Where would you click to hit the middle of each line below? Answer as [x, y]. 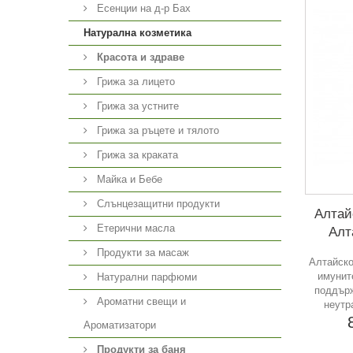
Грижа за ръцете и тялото [156, 130]
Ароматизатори [120, 325]
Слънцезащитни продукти [157, 204]
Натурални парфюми [145, 277]
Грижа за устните [136, 106]
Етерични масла [134, 228]
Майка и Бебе [128, 179]
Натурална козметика [137, 33]
